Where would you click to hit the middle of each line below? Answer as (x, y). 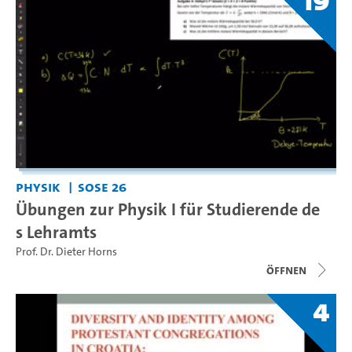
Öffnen (286, 270)
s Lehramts (56, 232)
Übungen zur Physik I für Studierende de (168, 209)
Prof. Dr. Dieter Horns (66, 252)
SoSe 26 (102, 187)
